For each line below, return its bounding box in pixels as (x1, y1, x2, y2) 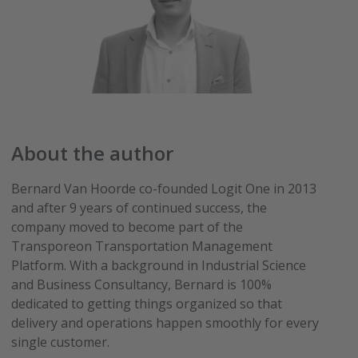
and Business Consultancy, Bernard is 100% (11, 276, 272, 293)
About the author (11, 140, 174, 166)
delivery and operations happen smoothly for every (11, 314, 320, 332)
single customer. (11, 333, 110, 351)
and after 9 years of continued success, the (11, 199, 268, 217)
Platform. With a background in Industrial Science (11, 257, 307, 274)
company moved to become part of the (11, 218, 244, 236)
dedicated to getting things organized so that (11, 295, 283, 312)
